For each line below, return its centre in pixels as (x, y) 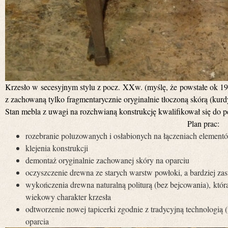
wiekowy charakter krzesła (68, 197)
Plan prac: (203, 124)
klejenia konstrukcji (57, 148)
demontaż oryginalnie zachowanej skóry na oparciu (107, 160)
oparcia (37, 221)
